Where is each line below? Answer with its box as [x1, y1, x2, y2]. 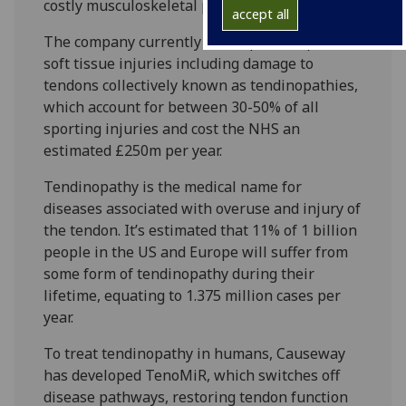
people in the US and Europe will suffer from [43, 241, 349, 262]
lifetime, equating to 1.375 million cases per [43, 285, 342, 305]
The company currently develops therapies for [43, 31, 360, 52]
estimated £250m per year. [43, 140, 223, 160]
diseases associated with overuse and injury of [43, 198, 362, 218]
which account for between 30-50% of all [43, 96, 320, 117]
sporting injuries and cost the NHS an [43, 118, 301, 139]
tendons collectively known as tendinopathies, [43, 74, 359, 95]
